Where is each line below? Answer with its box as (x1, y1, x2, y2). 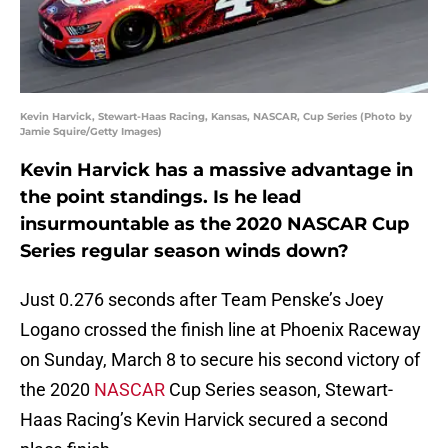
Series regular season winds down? (20, 240, 349, 263)
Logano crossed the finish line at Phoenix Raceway (20, 319, 421, 341)
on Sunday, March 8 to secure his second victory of (20, 349, 420, 371)
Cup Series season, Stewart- (165, 379, 393, 401)
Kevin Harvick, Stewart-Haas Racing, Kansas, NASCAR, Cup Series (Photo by (20, 110, 412, 124)
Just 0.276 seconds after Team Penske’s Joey (20, 289, 384, 311)
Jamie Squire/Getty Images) (20, 125, 162, 139)
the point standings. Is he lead (20, 186, 301, 209)
